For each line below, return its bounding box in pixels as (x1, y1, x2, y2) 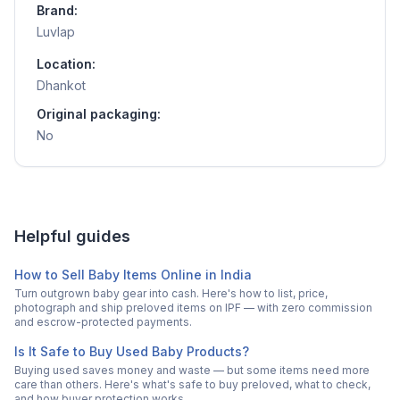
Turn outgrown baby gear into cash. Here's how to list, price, (14, 286, 328, 300)
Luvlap (37, 23, 75, 39)
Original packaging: (37, 105, 161, 121)
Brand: (37, 2, 78, 18)
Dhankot (37, 77, 86, 93)
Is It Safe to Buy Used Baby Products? (14, 343, 249, 359)
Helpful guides (14, 226, 130, 246)
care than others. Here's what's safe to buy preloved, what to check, (14, 377, 371, 391)
